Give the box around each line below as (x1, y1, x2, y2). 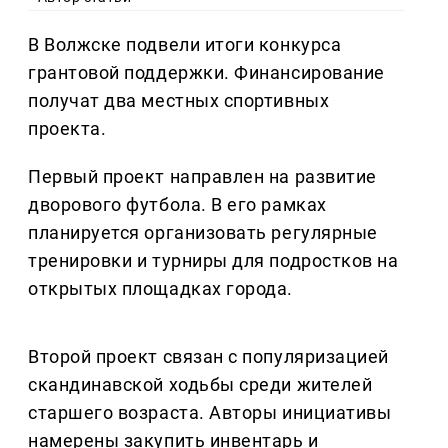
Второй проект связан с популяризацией (28, 345, 389, 367)
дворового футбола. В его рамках (28, 193, 327, 215)
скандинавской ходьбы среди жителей (28, 373, 373, 395)
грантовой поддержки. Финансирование (28, 61, 385, 83)
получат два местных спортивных (28, 89, 330, 111)
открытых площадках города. (28, 277, 294, 299)
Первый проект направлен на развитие (28, 165, 377, 187)
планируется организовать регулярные (28, 221, 378, 243)
